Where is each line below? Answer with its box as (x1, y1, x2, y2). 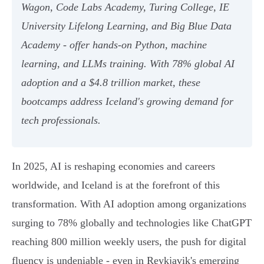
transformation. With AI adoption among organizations (12, 198, 246, 210)
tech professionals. (21, 114, 101, 127)
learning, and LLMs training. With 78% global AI (21, 58, 235, 70)
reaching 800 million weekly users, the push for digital (12, 236, 246, 248)
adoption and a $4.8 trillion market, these (21, 77, 200, 89)
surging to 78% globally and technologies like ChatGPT (12, 217, 252, 229)
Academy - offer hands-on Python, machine (21, 39, 207, 51)
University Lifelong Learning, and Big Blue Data (21, 20, 232, 32)
